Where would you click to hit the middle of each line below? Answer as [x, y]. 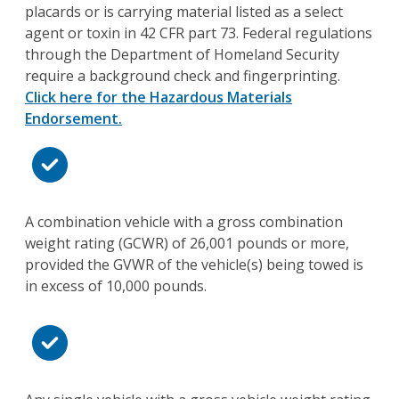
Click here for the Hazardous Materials [159, 97]
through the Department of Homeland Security [182, 54]
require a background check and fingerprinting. [183, 76]
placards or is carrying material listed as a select [184, 12]
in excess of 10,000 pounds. [116, 286]
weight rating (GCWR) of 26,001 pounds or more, [187, 243]
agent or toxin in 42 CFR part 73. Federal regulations [199, 33]
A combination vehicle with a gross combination [184, 222]
